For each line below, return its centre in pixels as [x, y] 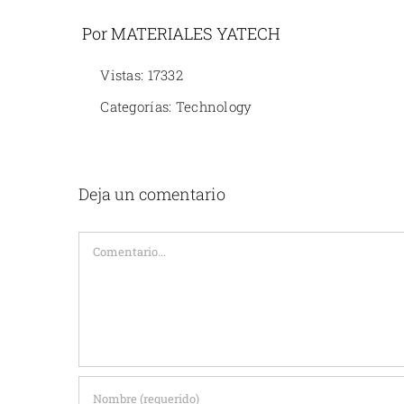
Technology [214, 106]
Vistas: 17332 [142, 74]
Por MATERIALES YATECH [182, 33]
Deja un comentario [151, 193]
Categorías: [138, 106]
